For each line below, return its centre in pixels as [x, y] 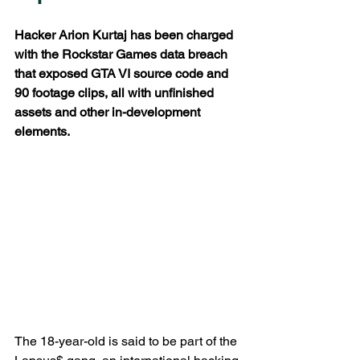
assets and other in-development [109, 112]
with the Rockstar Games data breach [123, 54]
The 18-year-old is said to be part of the [127, 341]
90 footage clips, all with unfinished [116, 93]
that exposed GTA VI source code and [123, 74]
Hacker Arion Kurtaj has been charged [125, 35]
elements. [42, 131]
